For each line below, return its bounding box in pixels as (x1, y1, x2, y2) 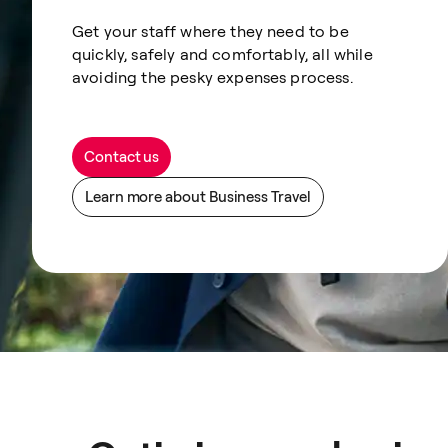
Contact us (84, 146, 160, 166)
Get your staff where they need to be (72, 20, 349, 41)
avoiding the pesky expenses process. (72, 66, 353, 87)
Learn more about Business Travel (85, 186, 311, 206)
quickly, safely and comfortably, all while (72, 43, 373, 64)
